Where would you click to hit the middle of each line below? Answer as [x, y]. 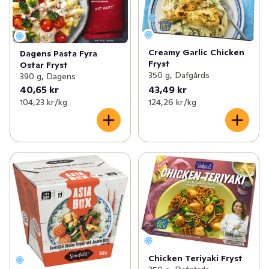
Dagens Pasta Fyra [59, 53]
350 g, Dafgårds [179, 75]
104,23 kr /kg [44, 102]
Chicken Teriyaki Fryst [195, 258]
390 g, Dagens [48, 76]
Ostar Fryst [44, 65]
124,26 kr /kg [172, 102]
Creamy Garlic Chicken [196, 52]
